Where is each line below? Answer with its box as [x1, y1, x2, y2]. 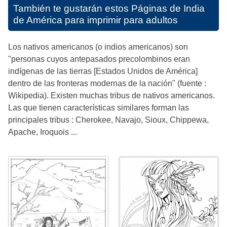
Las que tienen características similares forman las [8, 103, 189, 112]
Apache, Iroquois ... [8, 127, 77, 136]
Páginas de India [131, 3, 205, 14]
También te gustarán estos [13, 3, 131, 14]
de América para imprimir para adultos [13, 14, 178, 25]
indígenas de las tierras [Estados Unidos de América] [8, 66, 198, 75]
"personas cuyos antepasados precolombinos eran [8, 54, 190, 63]
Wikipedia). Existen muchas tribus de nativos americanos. [8, 91, 215, 100]
